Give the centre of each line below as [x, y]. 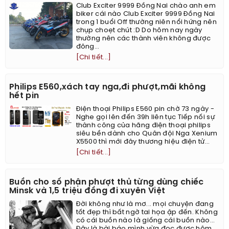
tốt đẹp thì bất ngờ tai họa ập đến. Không [147, 213]
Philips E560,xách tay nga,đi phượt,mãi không [108, 87]
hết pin [24, 96]
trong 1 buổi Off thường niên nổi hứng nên [146, 22]
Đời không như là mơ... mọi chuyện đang [145, 204]
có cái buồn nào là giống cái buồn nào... [145, 221]
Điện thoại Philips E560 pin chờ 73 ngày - [145, 109]
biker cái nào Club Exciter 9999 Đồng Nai [145, 14]
